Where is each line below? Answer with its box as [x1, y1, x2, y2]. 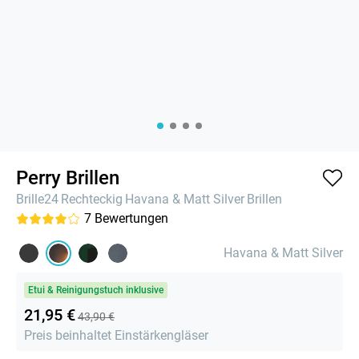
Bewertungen [95, 210, 168, 226]
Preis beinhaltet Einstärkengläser [24, 327, 208, 343]
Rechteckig [61, 191, 123, 207]
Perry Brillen [16, 166, 119, 189]
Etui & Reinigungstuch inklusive [28, 284, 163, 296]
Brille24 [16, 191, 58, 207]
